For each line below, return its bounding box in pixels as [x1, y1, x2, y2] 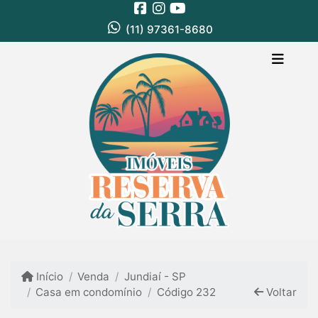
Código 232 [156, 285, 216, 300]
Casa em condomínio [35, 285, 143, 300]
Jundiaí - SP [124, 270, 186, 284]
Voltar [263, 285, 297, 300]
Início [33, 270, 64, 284]
